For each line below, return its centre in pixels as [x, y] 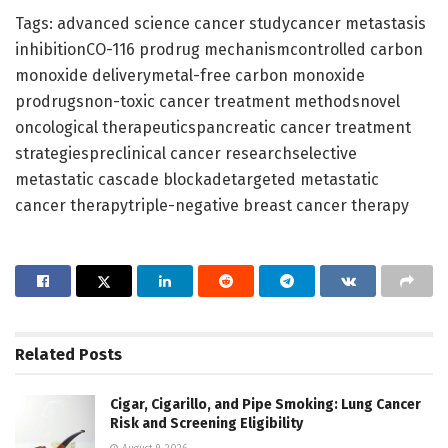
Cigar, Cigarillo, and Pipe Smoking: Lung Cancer [265, 404]
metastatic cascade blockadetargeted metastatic [197, 179]
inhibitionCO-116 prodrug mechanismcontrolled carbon [219, 49]
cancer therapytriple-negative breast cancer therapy [212, 205]
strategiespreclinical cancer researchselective [186, 153]
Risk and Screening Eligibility [206, 423]
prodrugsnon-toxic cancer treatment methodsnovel [207, 101]
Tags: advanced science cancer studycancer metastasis [220, 23]
